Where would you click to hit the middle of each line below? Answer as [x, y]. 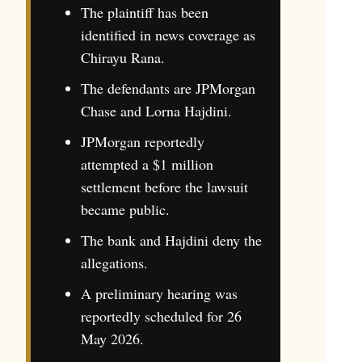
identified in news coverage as [168, 34]
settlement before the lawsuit [164, 186]
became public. [125, 209]
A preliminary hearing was [159, 293]
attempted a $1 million [147, 164]
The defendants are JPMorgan [168, 88]
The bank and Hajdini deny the [171, 240]
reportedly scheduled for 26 [161, 316]
